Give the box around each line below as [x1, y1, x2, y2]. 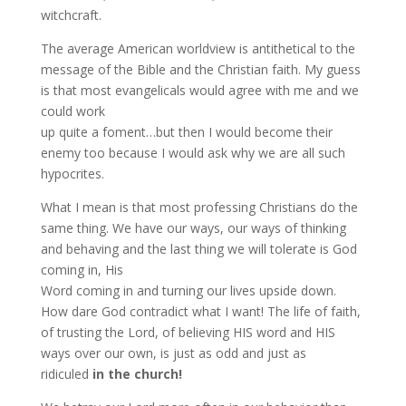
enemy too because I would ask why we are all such [40, 144, 345, 161]
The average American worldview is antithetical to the [40, 40, 355, 57]
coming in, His [40, 261, 123, 278]
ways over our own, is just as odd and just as [40, 344, 306, 362]
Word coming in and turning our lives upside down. [40, 282, 336, 299]
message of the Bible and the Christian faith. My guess [40, 61, 361, 78]
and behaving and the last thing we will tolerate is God [40, 240, 357, 257]
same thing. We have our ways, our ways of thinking [40, 219, 346, 237]
